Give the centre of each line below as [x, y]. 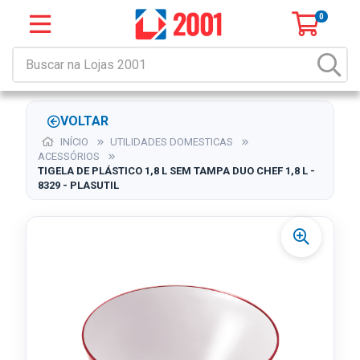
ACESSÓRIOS [69, 156]
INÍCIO [73, 142]
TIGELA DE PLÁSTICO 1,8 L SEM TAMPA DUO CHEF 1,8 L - [176, 171]
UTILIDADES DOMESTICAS [172, 142]
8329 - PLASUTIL [78, 185]
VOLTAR [84, 121]
